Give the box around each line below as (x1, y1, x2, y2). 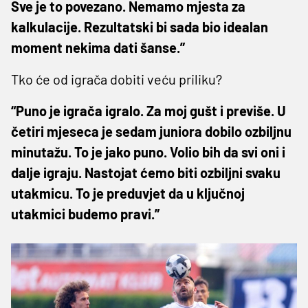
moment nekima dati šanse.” (11, 38, 185, 56)
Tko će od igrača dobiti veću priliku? (11, 70, 222, 87)
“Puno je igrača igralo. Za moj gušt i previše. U (11, 102, 286, 119)
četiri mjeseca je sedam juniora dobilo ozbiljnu (11, 122, 291, 140)
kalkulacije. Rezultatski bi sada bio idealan (11, 18, 268, 35)
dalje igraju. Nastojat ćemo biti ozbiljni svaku (11, 164, 280, 181)
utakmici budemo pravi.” (11, 205, 159, 222)
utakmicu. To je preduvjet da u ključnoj (11, 184, 245, 201)
